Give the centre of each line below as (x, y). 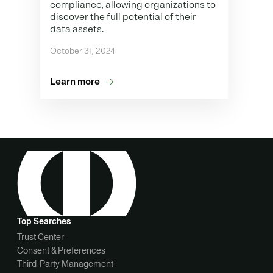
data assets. (77, 30)
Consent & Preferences (61, 250)
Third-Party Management (65, 264)
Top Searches (44, 221)
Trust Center (41, 237)
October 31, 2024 (83, 51)
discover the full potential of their (123, 17)
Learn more (75, 82)
